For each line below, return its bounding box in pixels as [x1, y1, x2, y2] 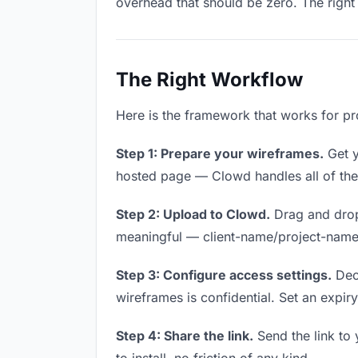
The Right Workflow [116, 68, 303, 91]
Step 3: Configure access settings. [116, 267, 332, 283]
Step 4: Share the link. [116, 328, 253, 344]
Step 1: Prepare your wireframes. [116, 145, 324, 161]
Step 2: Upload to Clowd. [116, 206, 270, 222]
